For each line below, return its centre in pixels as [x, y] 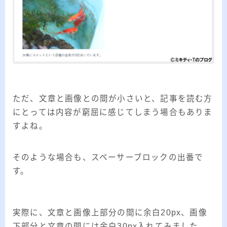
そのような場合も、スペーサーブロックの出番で [108, 158]
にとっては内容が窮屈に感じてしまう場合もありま [113, 112]
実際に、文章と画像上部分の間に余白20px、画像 [110, 213]
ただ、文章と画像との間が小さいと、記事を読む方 [113, 99]
